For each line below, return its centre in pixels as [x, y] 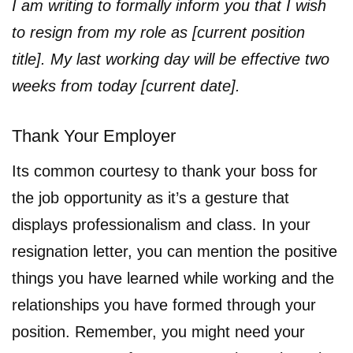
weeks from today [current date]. [126, 85]
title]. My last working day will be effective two [171, 59]
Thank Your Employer [94, 136]
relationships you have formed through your [164, 305]
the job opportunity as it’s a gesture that [150, 197]
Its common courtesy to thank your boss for [165, 171]
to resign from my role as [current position [158, 32]
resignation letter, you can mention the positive [175, 251]
